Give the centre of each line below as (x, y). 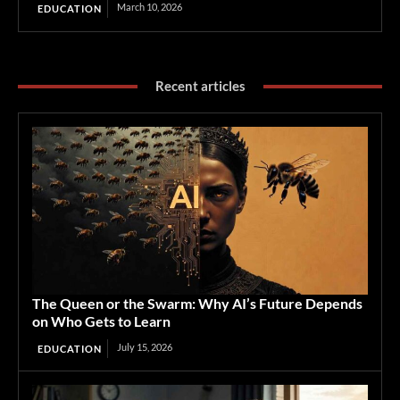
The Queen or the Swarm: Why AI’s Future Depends (197, 303)
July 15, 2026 (145, 347)
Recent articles (200, 86)
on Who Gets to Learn (101, 321)
